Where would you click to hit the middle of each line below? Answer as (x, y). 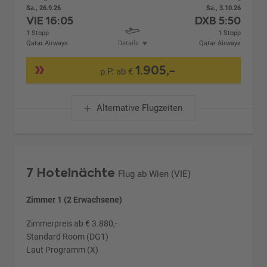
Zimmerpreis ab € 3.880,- (72, 224)
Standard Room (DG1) (68, 237)
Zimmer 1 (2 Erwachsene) (74, 200)
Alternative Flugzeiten (139, 108)
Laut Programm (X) (63, 250)
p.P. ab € (118, 72)
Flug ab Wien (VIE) (155, 174)
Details (128, 44)
